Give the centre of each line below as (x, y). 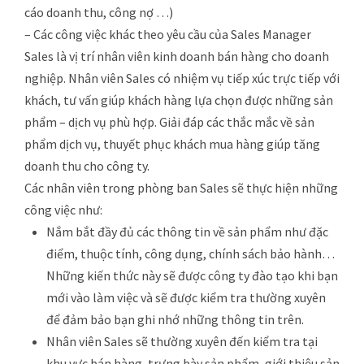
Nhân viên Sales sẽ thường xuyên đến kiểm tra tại (182, 341)
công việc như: (63, 209)
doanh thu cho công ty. (87, 165)
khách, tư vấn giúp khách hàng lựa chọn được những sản (179, 100)
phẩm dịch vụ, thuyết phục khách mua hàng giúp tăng (172, 143)
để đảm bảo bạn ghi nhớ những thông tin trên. (175, 319)
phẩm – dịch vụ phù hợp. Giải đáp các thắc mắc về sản (169, 121)
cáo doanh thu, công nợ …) (99, 12)
